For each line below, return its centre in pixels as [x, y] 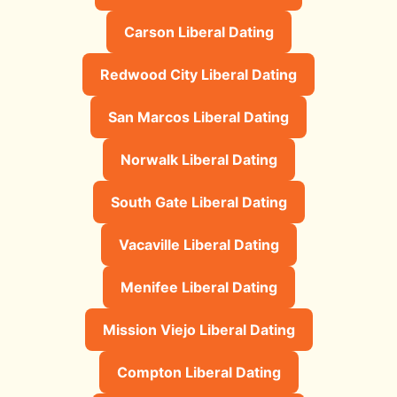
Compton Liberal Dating [198, 372]
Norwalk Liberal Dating [198, 159]
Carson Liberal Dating [198, 31]
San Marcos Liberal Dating [198, 117]
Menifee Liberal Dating [198, 287]
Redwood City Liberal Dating [198, 74]
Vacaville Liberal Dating [198, 244]
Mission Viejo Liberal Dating [198, 329]
